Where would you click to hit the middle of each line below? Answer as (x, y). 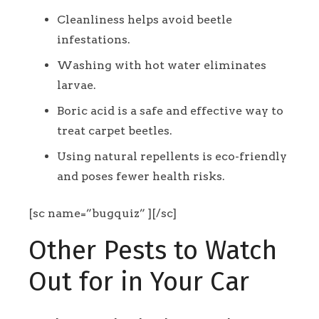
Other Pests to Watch (153, 251)
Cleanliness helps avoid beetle (145, 20)
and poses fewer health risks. (141, 177)
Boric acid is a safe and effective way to (170, 111)
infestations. (94, 40)
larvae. (77, 85)
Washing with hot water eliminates (162, 66)
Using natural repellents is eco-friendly (172, 157)
